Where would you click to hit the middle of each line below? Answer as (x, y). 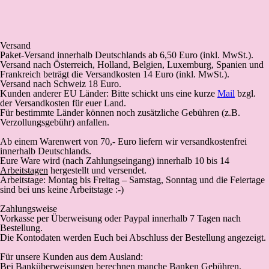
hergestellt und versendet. (97, 170)
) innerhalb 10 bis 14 (190, 161)
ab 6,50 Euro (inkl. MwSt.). (201, 55)
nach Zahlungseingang (108, 161)
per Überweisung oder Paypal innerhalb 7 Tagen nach (138, 218)
